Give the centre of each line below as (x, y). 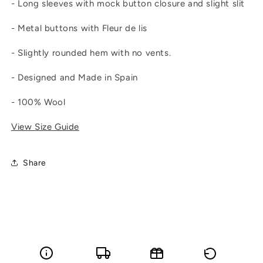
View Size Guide (45, 127)
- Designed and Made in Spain (75, 78)
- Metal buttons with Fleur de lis (79, 28)
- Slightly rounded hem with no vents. (91, 53)
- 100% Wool (38, 102)
